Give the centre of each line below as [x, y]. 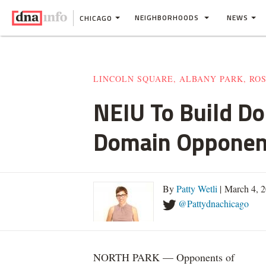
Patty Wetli [197, 189]
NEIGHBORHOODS [168, 18]
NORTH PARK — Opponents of [164, 257]
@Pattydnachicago [213, 203]
